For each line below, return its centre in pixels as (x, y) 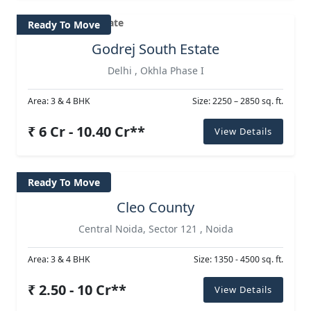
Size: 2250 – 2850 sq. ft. (238, 101)
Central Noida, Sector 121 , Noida (155, 229)
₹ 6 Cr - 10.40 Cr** (86, 131)
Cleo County (155, 208)
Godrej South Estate (155, 49)
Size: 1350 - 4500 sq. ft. (238, 260)
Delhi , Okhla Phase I (155, 71)
